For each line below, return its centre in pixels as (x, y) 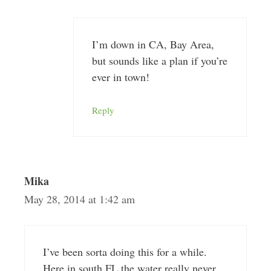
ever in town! (120, 77)
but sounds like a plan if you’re (159, 60)
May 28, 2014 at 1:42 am (79, 199)
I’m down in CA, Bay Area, (153, 44)
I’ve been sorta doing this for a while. (125, 252)
